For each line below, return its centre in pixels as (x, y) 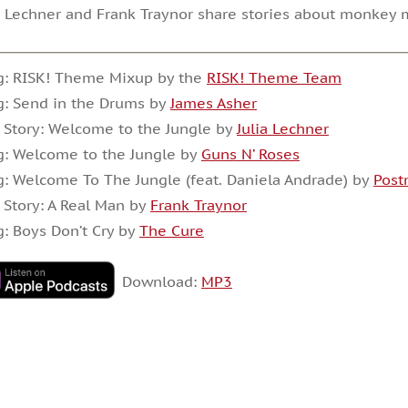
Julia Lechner (282, 128)
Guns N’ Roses (250, 153)
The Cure (171, 230)
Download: (161, 282)
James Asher (213, 102)
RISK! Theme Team (274, 77)
